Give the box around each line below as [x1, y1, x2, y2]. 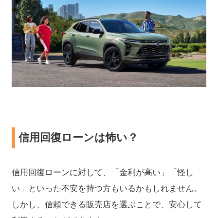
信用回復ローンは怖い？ [18, 131, 139, 144]
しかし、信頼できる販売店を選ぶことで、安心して [11, 200, 202, 209]
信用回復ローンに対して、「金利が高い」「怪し [11, 167, 194, 177]
